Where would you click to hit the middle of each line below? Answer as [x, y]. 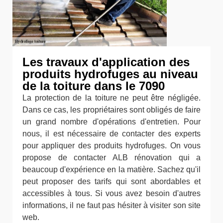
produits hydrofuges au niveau [110, 74]
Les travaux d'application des [106, 62]
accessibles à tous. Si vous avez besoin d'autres [111, 193]
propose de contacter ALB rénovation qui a [111, 158]
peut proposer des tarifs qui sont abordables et [111, 181]
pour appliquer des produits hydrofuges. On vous [111, 146]
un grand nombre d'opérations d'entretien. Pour [111, 122]
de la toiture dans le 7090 [94, 86]
